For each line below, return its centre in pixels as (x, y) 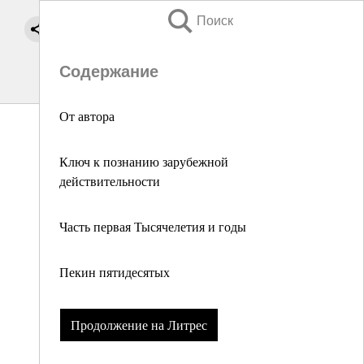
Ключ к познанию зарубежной (144, 161)
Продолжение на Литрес (139, 325)
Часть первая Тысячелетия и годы (153, 226)
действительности (110, 181)
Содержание (109, 71)
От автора (87, 116)
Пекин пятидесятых (115, 272)
